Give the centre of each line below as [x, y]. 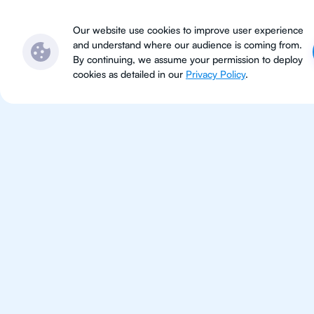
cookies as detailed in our [129, 74]
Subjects [151, 24]
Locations [233, 24]
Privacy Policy [216, 74]
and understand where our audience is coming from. [187, 45]
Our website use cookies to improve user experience [188, 30]
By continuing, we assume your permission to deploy [188, 59]
